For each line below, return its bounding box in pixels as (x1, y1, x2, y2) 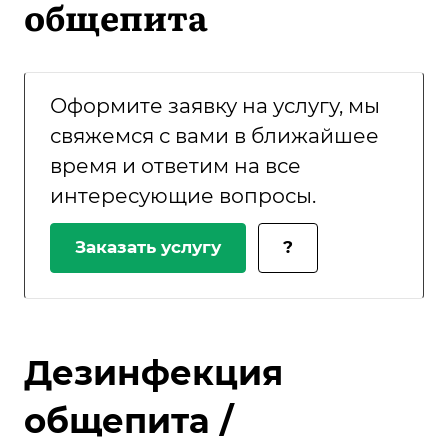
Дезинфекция (24, 351, 283, 394)
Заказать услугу (75, 237, 221, 258)
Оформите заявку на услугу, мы (50, 93, 380, 119)
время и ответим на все (50, 153, 301, 179)
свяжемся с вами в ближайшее (50, 123, 379, 149)
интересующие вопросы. (50, 183, 316, 209)
